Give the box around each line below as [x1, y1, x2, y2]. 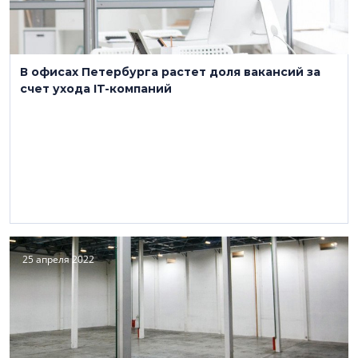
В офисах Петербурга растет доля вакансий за [20, 65, 320, 79]
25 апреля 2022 [22, 253, 94, 266]
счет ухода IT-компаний [20, 82, 172, 96]
